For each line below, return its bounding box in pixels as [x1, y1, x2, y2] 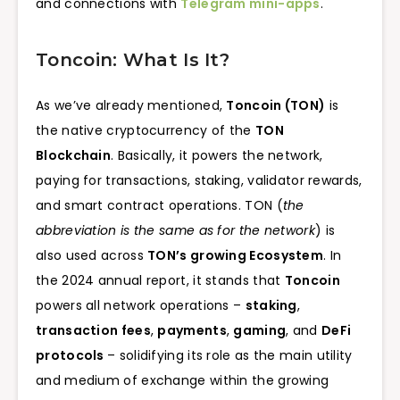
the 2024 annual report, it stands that [36, 271, 285, 290]
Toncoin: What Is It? [36, 49, 229, 71]
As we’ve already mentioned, [36, 96, 227, 115]
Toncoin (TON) [226, 96, 326, 115]
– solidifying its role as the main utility [107, 346, 353, 365]
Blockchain [36, 146, 112, 165]
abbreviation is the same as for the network [36, 221, 315, 240]
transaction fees [36, 321, 151, 340]
